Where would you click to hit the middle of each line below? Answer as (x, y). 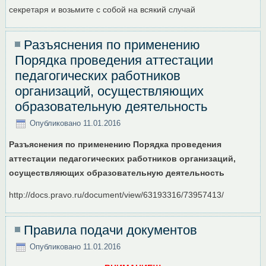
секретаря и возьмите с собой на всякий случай (102, 10)
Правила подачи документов (111, 230)
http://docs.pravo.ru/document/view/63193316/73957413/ (117, 195)
